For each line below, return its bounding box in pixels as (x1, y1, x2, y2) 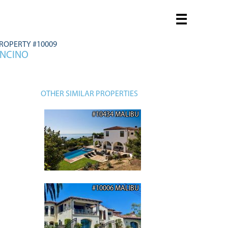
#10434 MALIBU (92, 111, 139, 118)
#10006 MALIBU (92, 185, 139, 192)
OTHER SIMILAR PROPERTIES (41, 90, 138, 98)
